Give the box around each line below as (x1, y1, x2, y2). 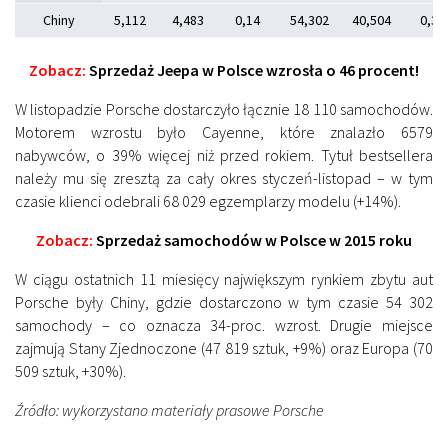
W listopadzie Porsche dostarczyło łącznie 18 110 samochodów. (15, 98, 433, 119)
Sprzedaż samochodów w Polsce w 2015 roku (93, 229, 412, 250)
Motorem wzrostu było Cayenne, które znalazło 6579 (15, 121, 433, 142)
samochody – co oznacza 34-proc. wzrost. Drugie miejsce (15, 314, 433, 335)
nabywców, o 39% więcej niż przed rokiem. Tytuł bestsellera (15, 144, 433, 165)
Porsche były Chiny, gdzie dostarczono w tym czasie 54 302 (15, 291, 433, 312)
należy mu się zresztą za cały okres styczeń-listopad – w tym (15, 167, 433, 188)
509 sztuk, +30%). (15, 360, 126, 381)
